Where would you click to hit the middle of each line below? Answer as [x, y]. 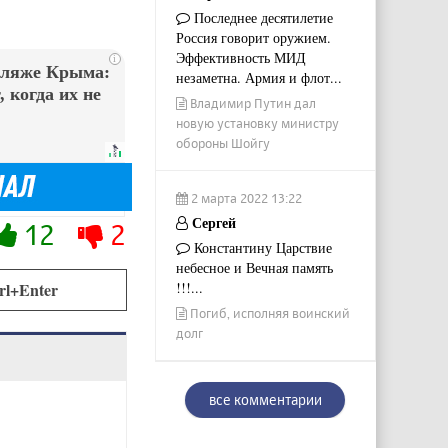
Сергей [211, 223]
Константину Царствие [260, 248]
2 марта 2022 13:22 [244, 198]
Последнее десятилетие [261, 18]
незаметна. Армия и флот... [258, 78]
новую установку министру [257, 123]
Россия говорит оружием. [253, 38]
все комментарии [265, 400]
